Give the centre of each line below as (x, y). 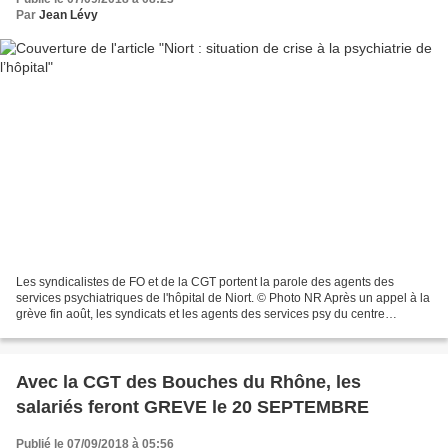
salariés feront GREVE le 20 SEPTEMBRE (192, 407)
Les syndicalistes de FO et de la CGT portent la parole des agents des (205, 282)
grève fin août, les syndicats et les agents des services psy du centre (200, 314)
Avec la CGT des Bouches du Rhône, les (176, 382)
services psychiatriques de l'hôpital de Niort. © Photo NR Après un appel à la (136, 298)
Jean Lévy (68, 14)
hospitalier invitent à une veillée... (106, 330)
